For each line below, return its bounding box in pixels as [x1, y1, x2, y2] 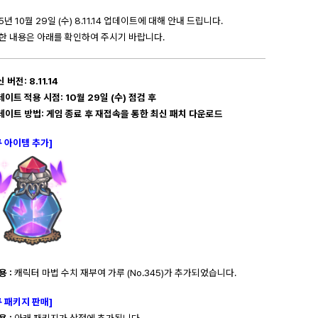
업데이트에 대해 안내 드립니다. [104, 15, 223, 26]
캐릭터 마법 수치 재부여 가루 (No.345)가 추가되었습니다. [12, 267, 236, 278]
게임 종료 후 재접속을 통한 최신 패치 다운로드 [46, 108, 223, 119]
